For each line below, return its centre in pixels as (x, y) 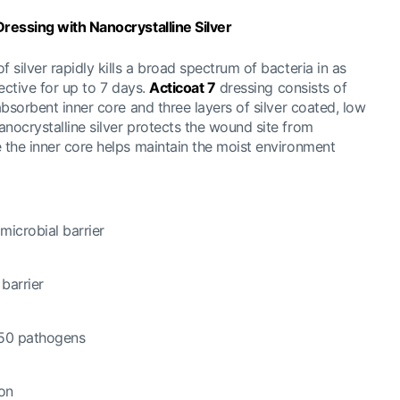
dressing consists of (281, 87)
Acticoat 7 (183, 87)
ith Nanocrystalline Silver (150, 27)
